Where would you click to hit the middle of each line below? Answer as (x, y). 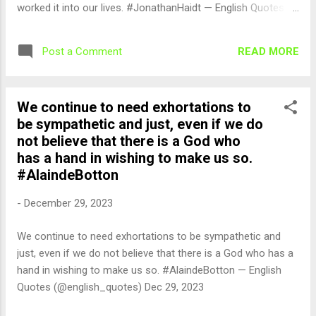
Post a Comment (82, 51)
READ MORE (268, 51)
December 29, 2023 (68, 203)
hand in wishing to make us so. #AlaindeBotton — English (149, 270)
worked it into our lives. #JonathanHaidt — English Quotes (151, 8)
